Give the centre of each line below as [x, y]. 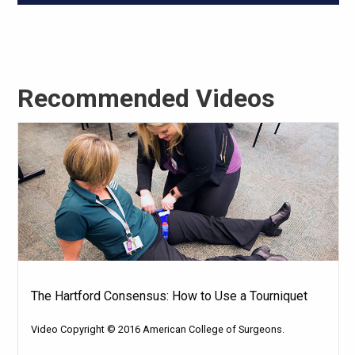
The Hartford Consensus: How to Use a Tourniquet [169, 296]
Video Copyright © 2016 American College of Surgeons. [157, 329]
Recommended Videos [146, 99]
